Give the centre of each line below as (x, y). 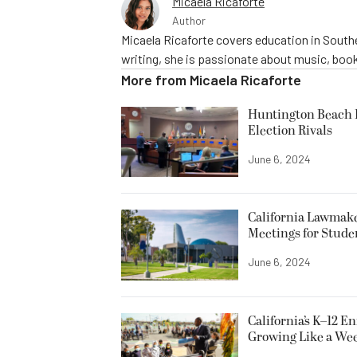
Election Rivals (290, 131)
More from (155, 80)
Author (189, 21)
